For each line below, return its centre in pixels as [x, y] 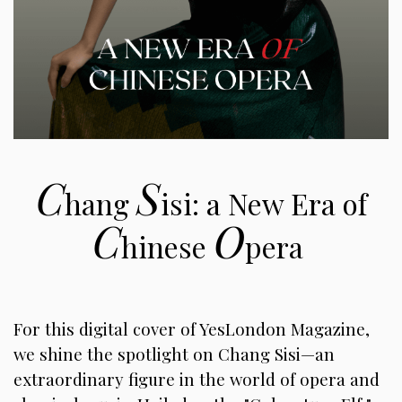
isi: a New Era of [263, 203]
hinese [167, 246]
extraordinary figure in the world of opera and [197, 379]
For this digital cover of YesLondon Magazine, [192, 328]
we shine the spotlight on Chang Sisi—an [174, 354]
